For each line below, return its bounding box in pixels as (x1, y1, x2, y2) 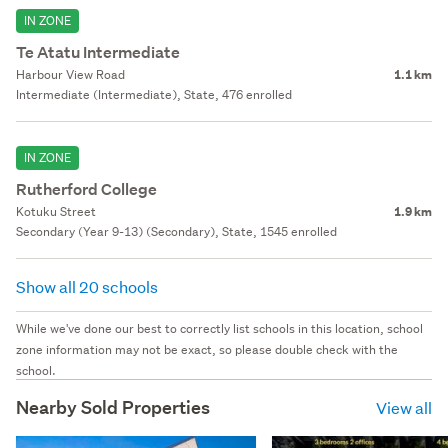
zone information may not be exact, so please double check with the (16, 340, 398, 358)
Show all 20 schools (16, 275, 161, 297)
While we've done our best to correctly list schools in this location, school (16, 319, 423, 337)
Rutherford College (16, 178, 157, 200)
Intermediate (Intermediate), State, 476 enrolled (16, 85, 292, 103)
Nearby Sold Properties (16, 395, 210, 419)
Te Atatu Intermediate (16, 41, 180, 63)
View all (376, 396, 432, 418)
